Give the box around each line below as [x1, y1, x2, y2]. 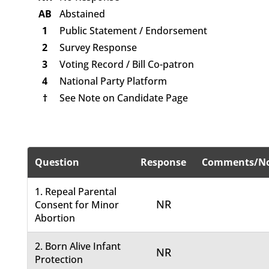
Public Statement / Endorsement [59, 24, 207, 38]
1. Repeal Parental [35, 185, 117, 199]
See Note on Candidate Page [59, 91, 188, 105]
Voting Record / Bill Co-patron [59, 58, 194, 71]
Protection [35, 253, 83, 267]
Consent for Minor [35, 198, 119, 212]
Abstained [59, 7, 105, 21]
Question [35, 156, 80, 169]
